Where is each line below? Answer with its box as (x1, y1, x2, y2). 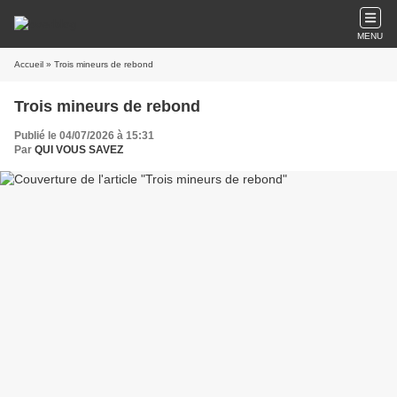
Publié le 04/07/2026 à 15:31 (14, 129, 154, 142)
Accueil (14, 59, 43, 69)
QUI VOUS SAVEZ (35, 144, 123, 156)
